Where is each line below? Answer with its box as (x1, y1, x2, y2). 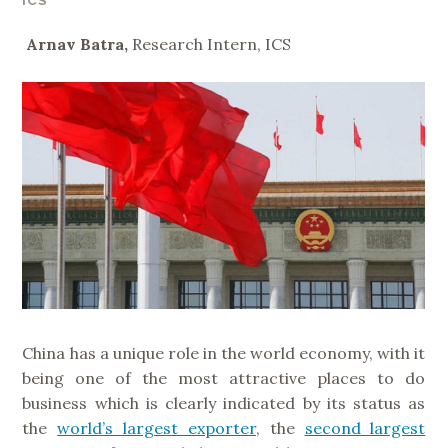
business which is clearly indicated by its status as (22, 392, 426, 413)
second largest (304, 417, 426, 438)
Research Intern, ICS (132, 33, 292, 54)
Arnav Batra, (22, 33, 133, 54)
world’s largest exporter (57, 417, 256, 438)
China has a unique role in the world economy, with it (22, 342, 426, 363)
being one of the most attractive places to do (22, 367, 426, 388)
